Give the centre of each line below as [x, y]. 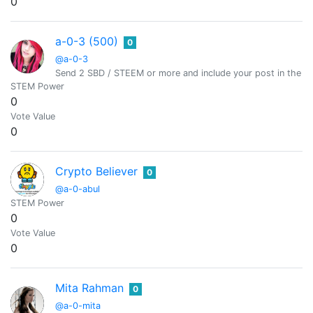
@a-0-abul [78, 189]
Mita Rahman [89, 288]
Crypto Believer [96, 171]
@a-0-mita [78, 306]
